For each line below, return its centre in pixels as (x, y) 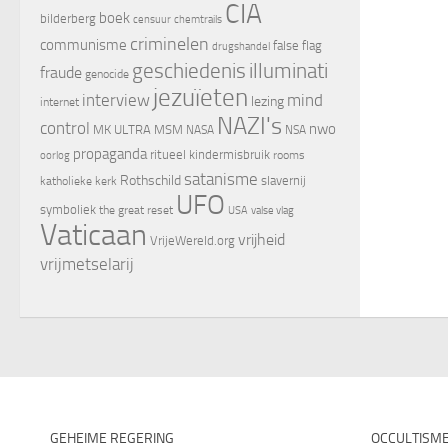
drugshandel (241, 46)
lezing (267, 101)
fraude (61, 72)
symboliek (68, 209)
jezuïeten (200, 97)
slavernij (283, 180)
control (65, 127)
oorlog (55, 154)
